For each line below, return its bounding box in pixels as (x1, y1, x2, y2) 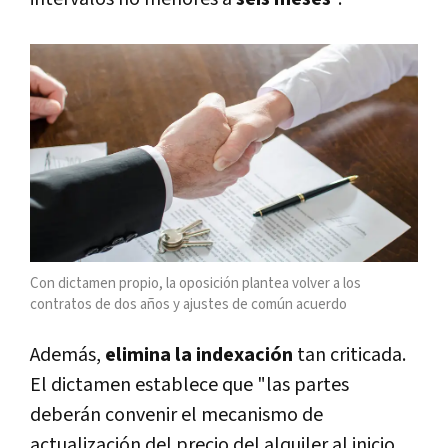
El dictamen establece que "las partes (30, 372, 349, 399)
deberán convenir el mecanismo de (30, 402, 323, 429)
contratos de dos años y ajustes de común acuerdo (30, 295, 347, 315)
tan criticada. (297, 342, 406, 369)
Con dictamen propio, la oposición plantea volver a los (30, 274, 361, 294)
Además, (30, 342, 105, 369)
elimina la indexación (105, 342, 297, 369)
